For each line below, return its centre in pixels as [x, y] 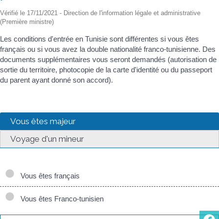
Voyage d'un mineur [47, 139]
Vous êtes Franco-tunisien [60, 199]
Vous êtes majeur [43, 121]
